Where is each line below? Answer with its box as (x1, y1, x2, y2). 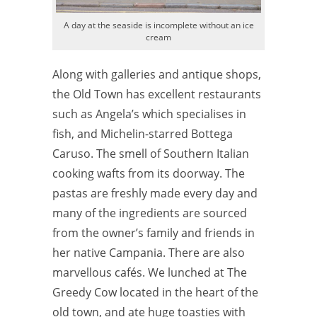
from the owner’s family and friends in (52, 224, 255, 241)
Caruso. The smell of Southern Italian (52, 145, 249, 161)
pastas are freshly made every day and (52, 185, 258, 201)
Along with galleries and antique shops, (52, 66, 261, 82)
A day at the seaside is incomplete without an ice (63, 18, 254, 31)
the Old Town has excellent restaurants (52, 86, 261, 102)
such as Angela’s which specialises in (52, 105, 246, 122)
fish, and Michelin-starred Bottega (52, 125, 233, 142)
